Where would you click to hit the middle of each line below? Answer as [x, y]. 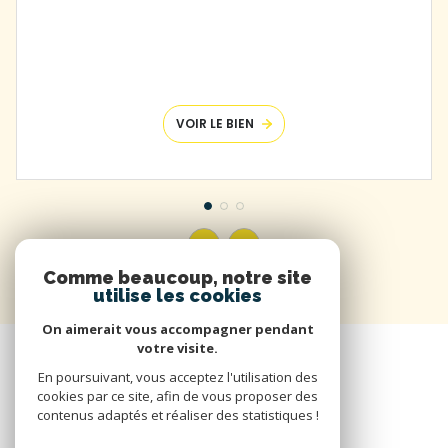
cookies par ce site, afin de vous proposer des [177, 396]
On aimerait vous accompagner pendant [177, 329]
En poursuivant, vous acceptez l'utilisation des [177, 377]
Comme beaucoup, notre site [177, 277]
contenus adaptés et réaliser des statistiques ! [177, 415]
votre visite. [177, 348]
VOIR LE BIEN [215, 123]
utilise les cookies [177, 295]
